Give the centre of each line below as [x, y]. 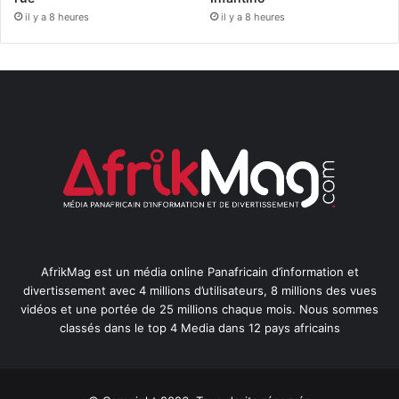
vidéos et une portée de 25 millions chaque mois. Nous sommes [199, 309]
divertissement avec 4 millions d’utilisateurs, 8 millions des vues [199, 290]
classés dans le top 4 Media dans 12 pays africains [199, 327]
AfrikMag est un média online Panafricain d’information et [199, 271]
